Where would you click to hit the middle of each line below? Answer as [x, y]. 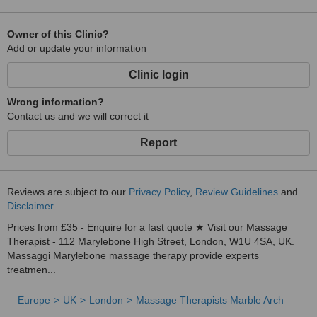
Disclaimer [30, 206]
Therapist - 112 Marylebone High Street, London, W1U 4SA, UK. [151, 241]
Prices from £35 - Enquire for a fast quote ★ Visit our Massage [147, 227]
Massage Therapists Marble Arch [210, 300]
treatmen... [31, 270]
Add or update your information [77, 48]
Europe [34, 300]
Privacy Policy [159, 192]
